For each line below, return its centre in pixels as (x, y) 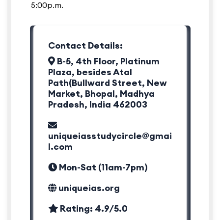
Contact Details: (85, 46)
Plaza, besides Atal (90, 72)
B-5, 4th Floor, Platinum (107, 61)
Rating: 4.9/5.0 (93, 209)
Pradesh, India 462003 (98, 105)
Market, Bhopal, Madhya (101, 94)
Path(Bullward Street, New (108, 83)
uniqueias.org (89, 188)
